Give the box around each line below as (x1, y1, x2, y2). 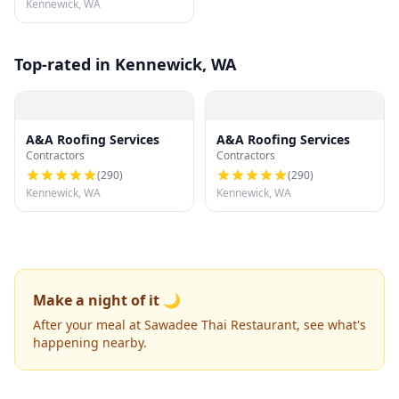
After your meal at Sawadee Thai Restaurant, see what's (33, 316, 366, 333)
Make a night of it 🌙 (33, 290, 181, 310)
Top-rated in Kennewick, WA (14, 53, 236, 75)
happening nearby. (33, 334, 147, 351)
